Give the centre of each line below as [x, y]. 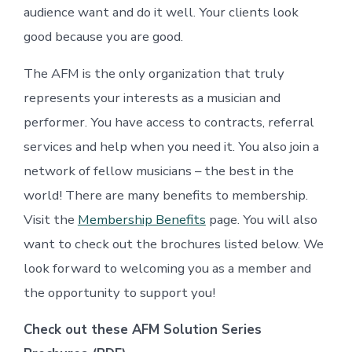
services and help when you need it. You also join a [171, 146]
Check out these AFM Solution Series [142, 329]
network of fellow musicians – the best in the [158, 170]
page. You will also [261, 219]
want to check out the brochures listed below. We [173, 244]
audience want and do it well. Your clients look [161, 12]
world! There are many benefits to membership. [165, 195]
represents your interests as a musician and [152, 97]
